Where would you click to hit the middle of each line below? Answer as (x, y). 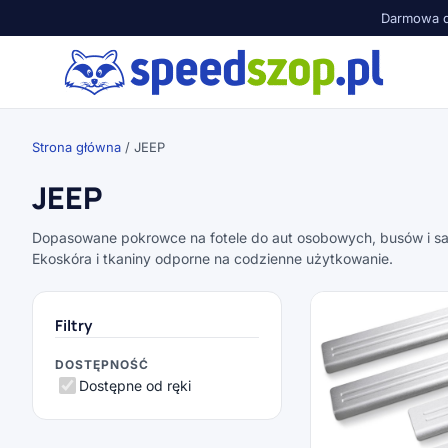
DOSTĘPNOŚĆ (102, 364)
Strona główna (76, 147)
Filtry (73, 325)
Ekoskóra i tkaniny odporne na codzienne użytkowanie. (212, 258)
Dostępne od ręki (135, 385)
